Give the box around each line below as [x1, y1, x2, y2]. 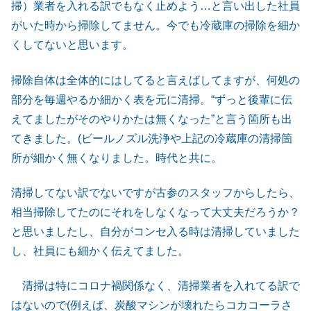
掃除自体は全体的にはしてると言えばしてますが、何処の [11, 74, 300, 86]
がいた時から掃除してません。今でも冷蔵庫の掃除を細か [11, 19, 300, 32]
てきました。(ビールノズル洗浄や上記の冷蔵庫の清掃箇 [11, 132, 292, 144]
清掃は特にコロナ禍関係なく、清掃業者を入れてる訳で [11, 280, 300, 292]
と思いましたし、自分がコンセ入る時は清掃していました [11, 225, 300, 237]
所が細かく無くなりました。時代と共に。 [11, 151, 222, 164]
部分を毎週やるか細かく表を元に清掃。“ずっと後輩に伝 [11, 93, 292, 106]
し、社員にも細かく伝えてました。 [11, 244, 189, 257]
